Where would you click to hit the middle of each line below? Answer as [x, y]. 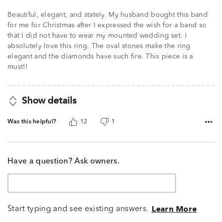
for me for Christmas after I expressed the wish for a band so [107, 26]
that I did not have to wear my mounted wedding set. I [97, 36]
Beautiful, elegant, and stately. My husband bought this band [108, 15]
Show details [49, 101]
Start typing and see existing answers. [78, 209]
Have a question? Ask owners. [63, 162]
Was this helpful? [32, 122]
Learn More [174, 209]
